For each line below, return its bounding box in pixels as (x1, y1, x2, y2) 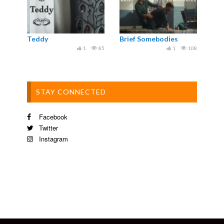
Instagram (37, 133, 68, 143)
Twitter (37, 122, 58, 132)
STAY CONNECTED (36, 87, 106, 96)
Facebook (37, 111, 67, 121)
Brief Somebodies (119, 34, 178, 43)
